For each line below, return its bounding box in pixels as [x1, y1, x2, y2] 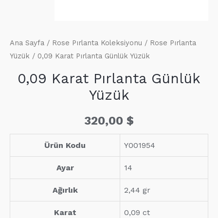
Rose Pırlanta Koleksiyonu [52, 38, 142, 48]
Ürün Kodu [44, 141, 86, 150]
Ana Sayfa [10, 38, 44, 48]
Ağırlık [52, 185, 78, 195]
